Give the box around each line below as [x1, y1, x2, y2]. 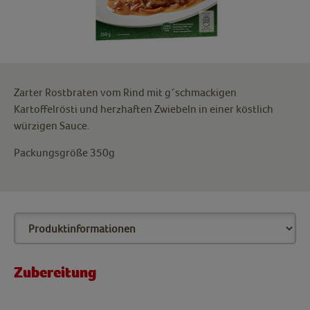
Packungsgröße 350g [14, 146, 115, 159]
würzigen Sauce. [14, 119, 90, 132]
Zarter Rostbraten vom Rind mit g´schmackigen [14, 86, 237, 99]
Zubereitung [14, 264, 96, 282]
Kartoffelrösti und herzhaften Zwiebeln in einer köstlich [14, 102, 273, 116]
